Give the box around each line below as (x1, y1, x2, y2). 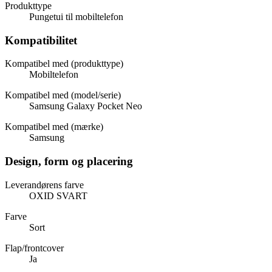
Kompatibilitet (5, 33, 77, 47)
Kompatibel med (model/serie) (5, 90, 121, 101)
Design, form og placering (5, 154, 133, 168)
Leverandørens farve (5, 179, 84, 190)
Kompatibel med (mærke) (5, 121, 103, 132)
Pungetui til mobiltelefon (29, 11, 123, 22)
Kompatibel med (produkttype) (5, 58, 123, 69)
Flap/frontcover (5, 242, 64, 253)
